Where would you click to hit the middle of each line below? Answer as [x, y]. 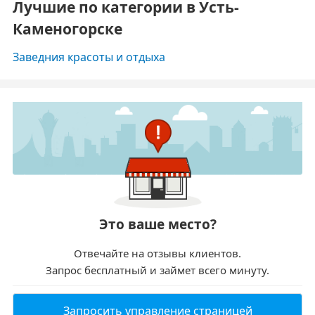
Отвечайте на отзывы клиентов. [157, 253]
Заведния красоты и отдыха [89, 57]
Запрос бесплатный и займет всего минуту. [157, 270]
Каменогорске [67, 29]
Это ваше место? [157, 225]
